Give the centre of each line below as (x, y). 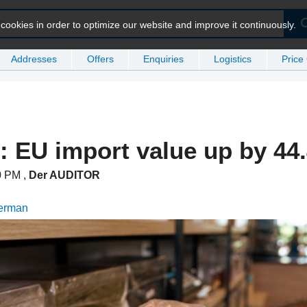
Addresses (34, 59)
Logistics (233, 59)
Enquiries (164, 59)
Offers (100, 59)
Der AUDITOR (65, 175)
